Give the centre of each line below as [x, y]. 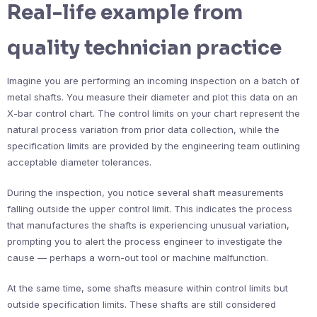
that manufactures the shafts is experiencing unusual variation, [148, 225]
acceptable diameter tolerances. [79, 162]
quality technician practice [144, 47]
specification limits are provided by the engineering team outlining [154, 145]
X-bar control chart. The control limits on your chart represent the [154, 113]
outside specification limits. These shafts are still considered [142, 304]
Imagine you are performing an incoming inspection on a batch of [153, 80]
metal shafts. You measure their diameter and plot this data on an [152, 97]
